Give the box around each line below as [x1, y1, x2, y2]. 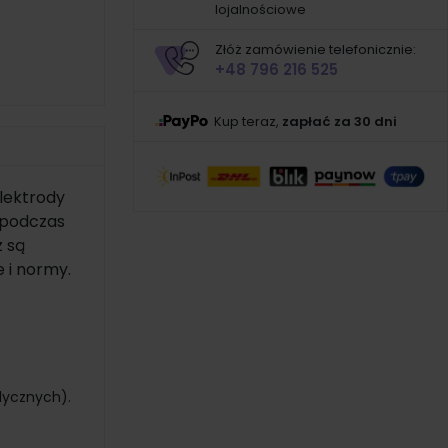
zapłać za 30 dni [281, 112, 397, 132]
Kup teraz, [213, 112, 282, 132]
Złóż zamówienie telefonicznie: [214, 40, 416, 60]
